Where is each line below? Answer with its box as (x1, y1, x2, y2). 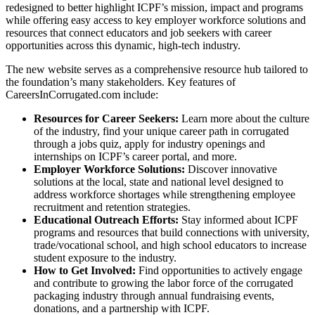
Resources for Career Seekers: (34, 112, 181, 125)
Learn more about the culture (181, 112, 309, 125)
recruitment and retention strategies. (34, 201, 191, 214)
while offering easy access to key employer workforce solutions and (6, 14, 306, 27)
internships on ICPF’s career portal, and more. (34, 150, 237, 163)
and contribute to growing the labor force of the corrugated (34, 277, 293, 290)
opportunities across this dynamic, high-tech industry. (6, 39, 240, 52)
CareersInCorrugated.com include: (6, 89, 158, 101)
